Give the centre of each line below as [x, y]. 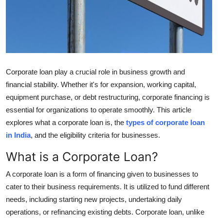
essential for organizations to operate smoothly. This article [99, 109]
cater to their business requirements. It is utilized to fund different [108, 186]
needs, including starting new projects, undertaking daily [94, 199]
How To [22, 32]
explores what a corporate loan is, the [66, 122]
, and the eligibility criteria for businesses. [95, 135]
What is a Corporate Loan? [82, 156]
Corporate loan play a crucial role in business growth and [95, 72]
